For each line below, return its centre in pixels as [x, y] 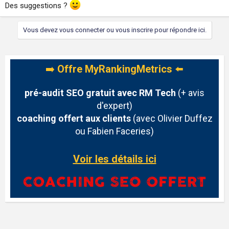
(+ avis [190, 93]
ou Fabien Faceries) [114, 131]
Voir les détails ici [114, 159]
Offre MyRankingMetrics [115, 69]
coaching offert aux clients [74, 118]
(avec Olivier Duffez [171, 118]
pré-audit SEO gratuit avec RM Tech [100, 93]
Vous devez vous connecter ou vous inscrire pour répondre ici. [114, 30]
